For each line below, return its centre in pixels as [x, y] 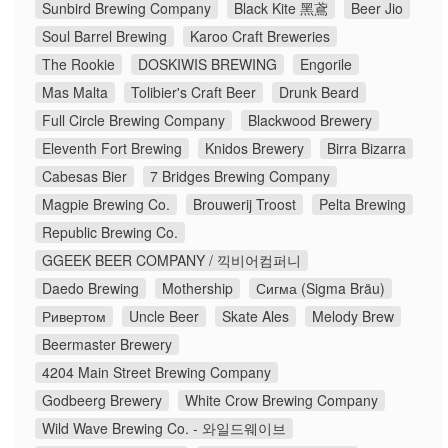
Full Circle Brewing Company [133, 120]
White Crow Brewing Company [281, 400]
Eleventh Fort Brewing [112, 148]
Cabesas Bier [84, 176]
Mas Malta [75, 92]
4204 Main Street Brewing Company [156, 372]
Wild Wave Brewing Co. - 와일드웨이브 [164, 428]
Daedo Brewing [90, 288]
